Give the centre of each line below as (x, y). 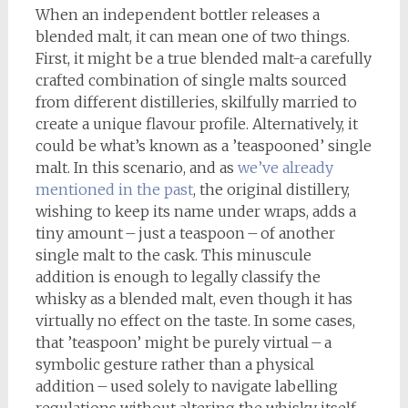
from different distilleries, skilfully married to (196, 102)
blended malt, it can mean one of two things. (192, 36)
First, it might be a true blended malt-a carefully (203, 58)
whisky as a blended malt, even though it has (194, 298)
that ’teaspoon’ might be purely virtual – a (183, 342)
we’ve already (285, 167)
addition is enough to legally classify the (178, 276)
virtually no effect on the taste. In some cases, (195, 320)
